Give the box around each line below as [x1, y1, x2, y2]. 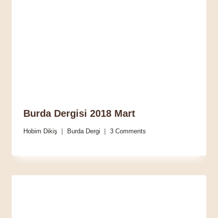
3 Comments [110, 127, 146, 135]
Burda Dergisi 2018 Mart [23, 108, 135, 119]
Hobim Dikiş [23, 127, 57, 135]
